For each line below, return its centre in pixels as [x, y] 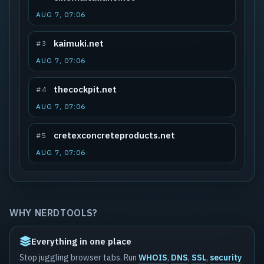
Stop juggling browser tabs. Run [79, 258]
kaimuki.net [78, 43]
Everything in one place [81, 241]
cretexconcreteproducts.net [114, 135]
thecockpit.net [85, 89]
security [226, 258]
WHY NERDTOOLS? [54, 213]
